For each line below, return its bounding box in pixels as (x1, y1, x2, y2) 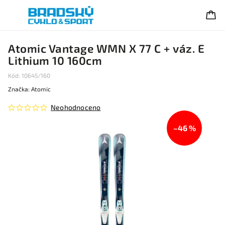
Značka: (8, 85, 31, 92)
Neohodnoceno (51, 103, 101, 111)
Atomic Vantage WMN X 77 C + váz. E (8, 42, 204, 55)
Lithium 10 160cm (8, 54, 102, 67)
